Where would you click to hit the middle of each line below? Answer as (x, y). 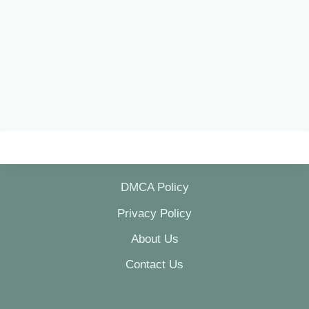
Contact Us (154, 265)
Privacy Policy (154, 213)
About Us (154, 239)
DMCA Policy (154, 188)
